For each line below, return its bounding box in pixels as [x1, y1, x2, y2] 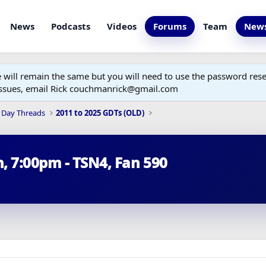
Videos [107, 20, 137, 32]
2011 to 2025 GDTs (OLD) [56, 107, 145, 118]
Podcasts [51, 20, 91, 32]
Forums [153, 20, 187, 32]
